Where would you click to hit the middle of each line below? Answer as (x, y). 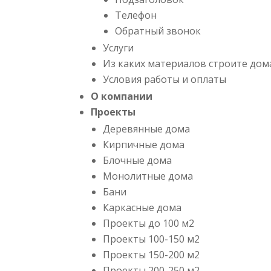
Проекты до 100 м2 (149, 223)
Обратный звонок (158, 31)
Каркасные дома (142, 207)
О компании (122, 96)
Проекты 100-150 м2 (152, 239)
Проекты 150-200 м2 (152, 254)
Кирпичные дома (144, 144)
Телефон (136, 15)
